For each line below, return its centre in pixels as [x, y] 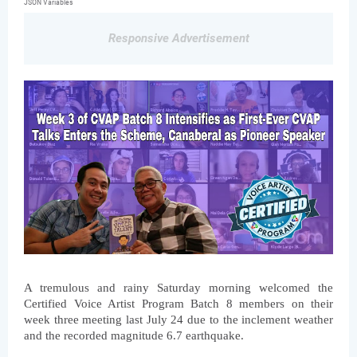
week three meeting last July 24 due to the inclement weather [178, 320]
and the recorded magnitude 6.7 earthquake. [134, 336]
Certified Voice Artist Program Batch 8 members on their [178, 304]
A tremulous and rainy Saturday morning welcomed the [178, 288]
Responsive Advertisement [178, 38]
